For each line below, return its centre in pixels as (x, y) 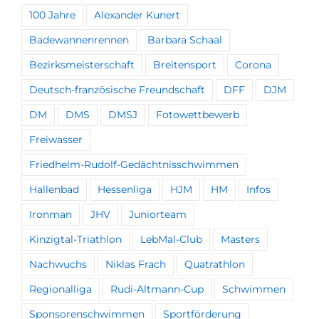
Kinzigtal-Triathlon (75, 240)
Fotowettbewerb (198, 115)
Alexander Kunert (137, 15)
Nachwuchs (58, 265)
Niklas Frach (136, 265)
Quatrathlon (215, 265)
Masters (240, 240)
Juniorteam (158, 215)
